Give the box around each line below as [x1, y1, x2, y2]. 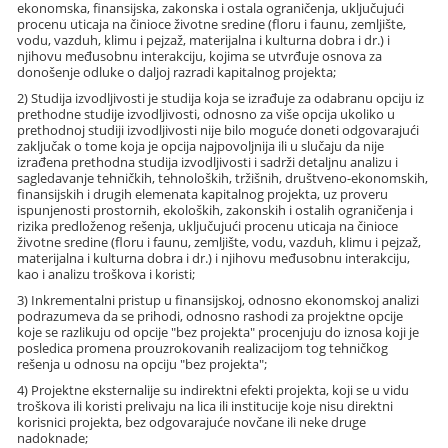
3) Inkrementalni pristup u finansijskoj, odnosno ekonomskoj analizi [17, 290, 420, 309]
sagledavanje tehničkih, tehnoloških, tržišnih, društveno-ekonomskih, [17, 168, 429, 187]
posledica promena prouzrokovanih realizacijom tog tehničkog [17, 338, 389, 357]
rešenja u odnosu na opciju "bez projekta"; [17, 354, 268, 373]
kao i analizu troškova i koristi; [17, 264, 196, 283]
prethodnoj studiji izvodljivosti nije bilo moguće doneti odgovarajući [17, 120, 420, 139]
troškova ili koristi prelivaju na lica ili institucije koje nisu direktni [17, 396, 394, 415]
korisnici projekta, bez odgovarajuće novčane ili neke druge [17, 412, 367, 431]
